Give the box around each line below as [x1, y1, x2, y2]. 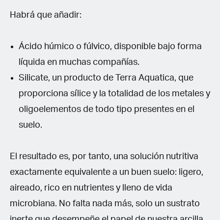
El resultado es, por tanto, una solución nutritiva [10, 152, 198, 161]
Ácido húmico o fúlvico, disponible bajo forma [19, 42, 202, 51]
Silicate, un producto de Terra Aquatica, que [19, 73, 193, 82]
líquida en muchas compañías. [19, 57, 139, 67]
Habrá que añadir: [10, 10, 82, 20]
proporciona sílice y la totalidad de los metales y [19, 89, 210, 98]
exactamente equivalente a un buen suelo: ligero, [10, 167, 203, 177]
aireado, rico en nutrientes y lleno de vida [10, 183, 172, 192]
